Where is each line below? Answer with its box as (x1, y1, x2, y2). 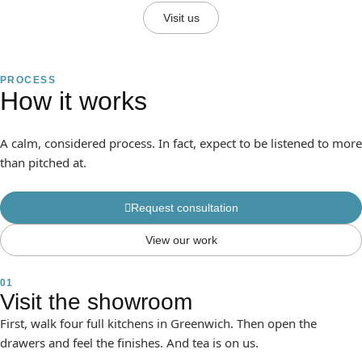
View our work (145, 234, 217, 247)
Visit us (162, 11, 200, 25)
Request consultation (130, 201, 238, 215)
